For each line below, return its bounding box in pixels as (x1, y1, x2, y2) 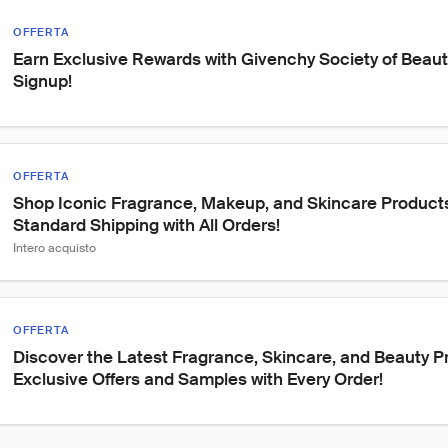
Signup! (13, 70, 72, 92)
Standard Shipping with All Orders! (13, 214, 280, 236)
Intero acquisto (13, 240, 96, 256)
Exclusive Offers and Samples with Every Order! (13, 368, 383, 390)
